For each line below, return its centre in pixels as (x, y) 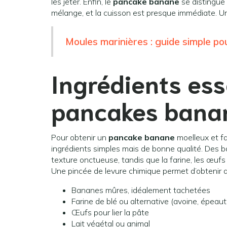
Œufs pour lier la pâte (110, 213)
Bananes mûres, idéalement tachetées (141, 190)
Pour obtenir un (80, 138)
